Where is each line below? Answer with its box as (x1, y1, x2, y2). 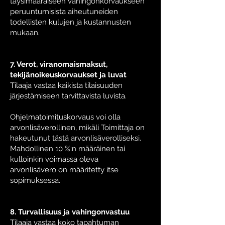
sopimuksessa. (10, 176, 60, 185)
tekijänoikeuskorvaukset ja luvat (10, 70, 127, 79)
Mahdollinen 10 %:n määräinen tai (10, 144, 125, 153)
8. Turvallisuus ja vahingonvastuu (10, 207, 130, 216)
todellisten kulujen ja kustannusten (10, 18, 131, 27)
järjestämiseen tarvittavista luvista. (10, 91, 127, 100)
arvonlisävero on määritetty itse (10, 165, 119, 174)
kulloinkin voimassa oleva (10, 155, 98, 164)
